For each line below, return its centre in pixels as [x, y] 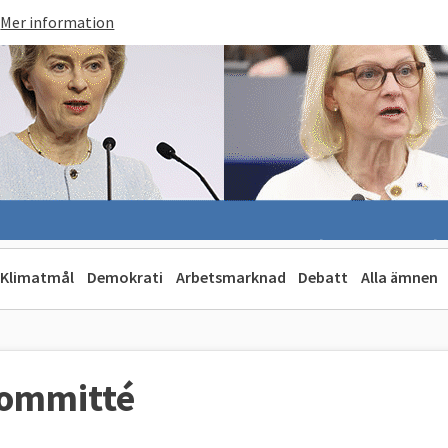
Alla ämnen [400, 277]
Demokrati [124, 277]
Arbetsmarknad [230, 277]
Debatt [323, 277]
